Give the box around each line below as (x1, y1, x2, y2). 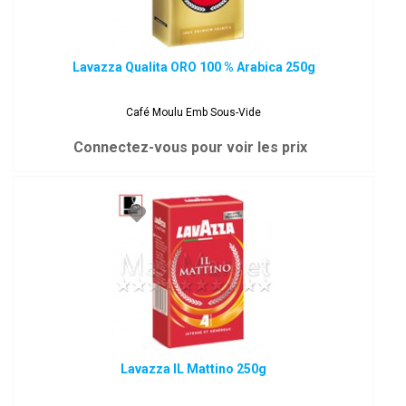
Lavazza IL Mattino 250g (121, 362, 267, 376)
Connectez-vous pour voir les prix (72, 139, 307, 156)
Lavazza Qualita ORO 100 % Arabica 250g (72, 60, 315, 74)
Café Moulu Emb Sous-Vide (126, 106, 262, 119)
